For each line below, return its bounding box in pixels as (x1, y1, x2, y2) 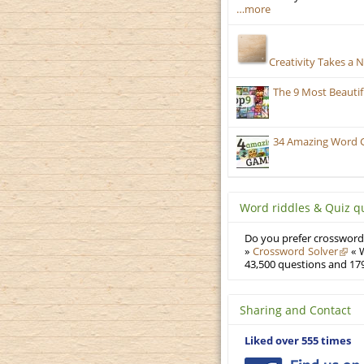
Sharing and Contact (240, 301, 351, 318)
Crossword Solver (252, 244, 338, 258)
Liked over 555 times (245, 333, 351, 348)
